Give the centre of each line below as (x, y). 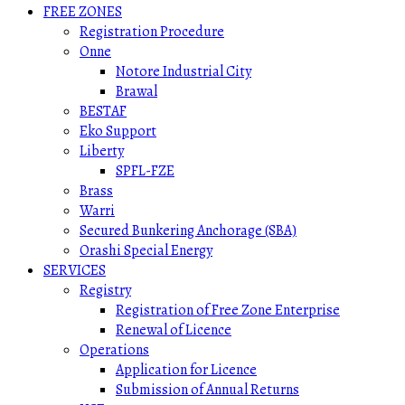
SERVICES (75, 270)
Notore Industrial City (184, 71)
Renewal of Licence (174, 330)
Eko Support (118, 131)
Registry (105, 290)
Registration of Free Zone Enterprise (228, 310)
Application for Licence (186, 370)
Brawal (137, 91)
